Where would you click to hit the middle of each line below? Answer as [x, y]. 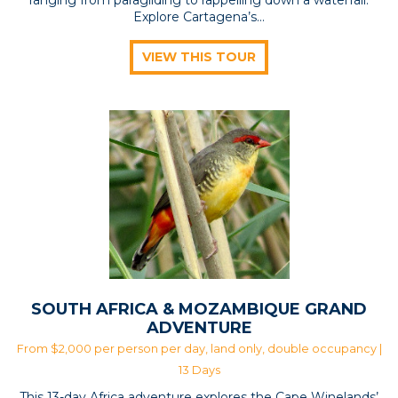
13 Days [199, 370]
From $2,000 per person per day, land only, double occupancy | [199, 348]
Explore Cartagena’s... [199, 16]
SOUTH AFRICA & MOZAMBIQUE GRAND [199, 309]
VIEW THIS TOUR [199, 56]
